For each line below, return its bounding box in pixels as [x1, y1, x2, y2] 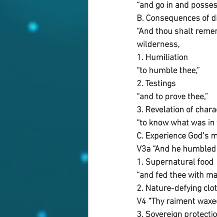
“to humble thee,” [137, 66, 200, 77]
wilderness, [137, 40, 182, 50]
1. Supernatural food [137, 157, 214, 168]
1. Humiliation [137, 53, 190, 63]
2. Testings [137, 79, 176, 90]
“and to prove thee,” [137, 92, 208, 103]
